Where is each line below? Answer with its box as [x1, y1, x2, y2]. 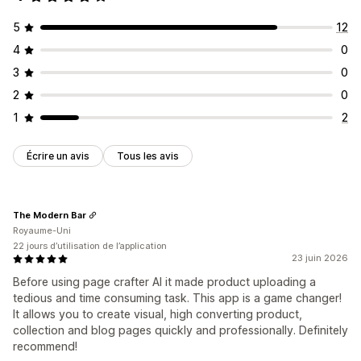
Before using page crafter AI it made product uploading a [13, 275, 316, 289]
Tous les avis [117, 150, 179, 163]
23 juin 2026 [292, 252, 348, 264]
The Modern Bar [13, 209, 86, 221]
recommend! [13, 339, 77, 354]
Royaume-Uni [13, 225, 71, 237]
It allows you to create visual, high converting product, [13, 307, 302, 322]
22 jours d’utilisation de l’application [13, 240, 167, 252]
